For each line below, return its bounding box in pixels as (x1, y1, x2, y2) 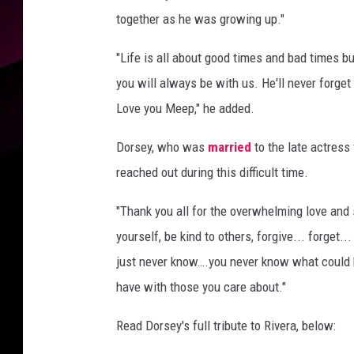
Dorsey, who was (116, 139, 208, 155)
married (208, 139, 251, 155)
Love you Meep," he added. (116, 100, 254, 116)
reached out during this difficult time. (116, 164, 308, 180)
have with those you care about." (116, 279, 286, 295)
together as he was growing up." (116, 11, 284, 27)
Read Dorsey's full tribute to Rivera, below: (116, 318, 336, 333)
